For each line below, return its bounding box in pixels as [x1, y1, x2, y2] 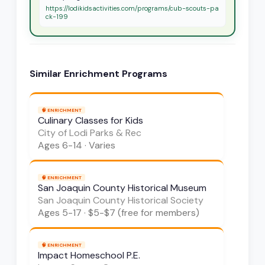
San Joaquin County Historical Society [38, 194, 203, 207]
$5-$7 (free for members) [88, 206, 199, 219]
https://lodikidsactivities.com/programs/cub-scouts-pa [46, 4, 219, 12]
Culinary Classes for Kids [38, 114, 143, 127]
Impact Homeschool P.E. [38, 249, 140, 262]
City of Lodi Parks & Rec [38, 127, 141, 140]
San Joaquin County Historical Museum [38, 182, 206, 195]
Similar [30, 67, 64, 80]
